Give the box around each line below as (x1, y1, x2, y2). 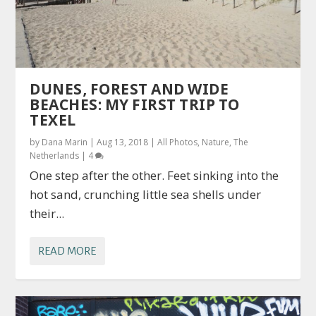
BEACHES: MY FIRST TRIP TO (30, 95, 240, 115)
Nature (202, 136, 230, 149)
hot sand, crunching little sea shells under (30, 186, 262, 203)
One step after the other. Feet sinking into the (30, 167, 279, 184)
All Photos (157, 136, 198, 149)
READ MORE (38, 245, 97, 257)
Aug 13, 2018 (97, 136, 149, 149)
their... (30, 205, 65, 222)
